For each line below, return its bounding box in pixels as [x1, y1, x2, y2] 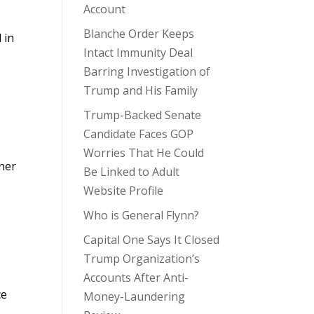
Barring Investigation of [83, 64, 211, 79]
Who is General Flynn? [83, 207, 200, 223]
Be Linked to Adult [83, 164, 180, 179]
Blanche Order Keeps [83, 26, 195, 41]
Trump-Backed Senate [83, 107, 202, 123]
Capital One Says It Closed [83, 232, 220, 247]
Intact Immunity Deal [83, 45, 193, 60]
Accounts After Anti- [83, 270, 189, 285]
